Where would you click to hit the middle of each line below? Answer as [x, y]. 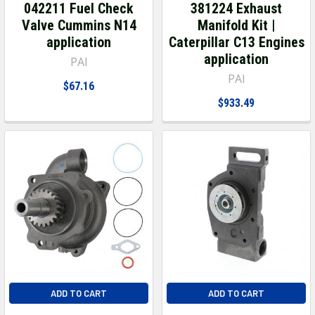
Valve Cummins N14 [79, 25]
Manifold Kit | [236, 25]
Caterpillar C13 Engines [236, 42]
